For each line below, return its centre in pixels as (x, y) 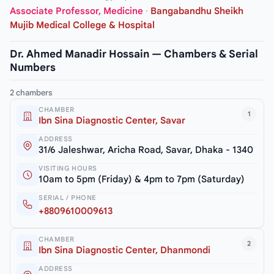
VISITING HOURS (68, 168)
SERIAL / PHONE (68, 197)
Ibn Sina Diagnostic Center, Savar (112, 120)
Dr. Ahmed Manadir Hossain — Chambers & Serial (134, 54)
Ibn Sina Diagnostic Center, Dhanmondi (124, 250)
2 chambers (31, 92)
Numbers (33, 67)
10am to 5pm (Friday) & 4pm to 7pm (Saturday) (142, 179)
